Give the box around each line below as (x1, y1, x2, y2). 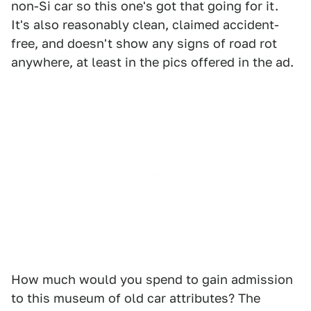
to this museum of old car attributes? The (11, 291, 260, 305)
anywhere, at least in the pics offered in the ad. (11, 55, 294, 69)
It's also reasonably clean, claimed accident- (11, 17, 279, 32)
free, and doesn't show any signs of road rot (11, 36, 277, 51)
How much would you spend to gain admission (11, 272, 293, 287)
